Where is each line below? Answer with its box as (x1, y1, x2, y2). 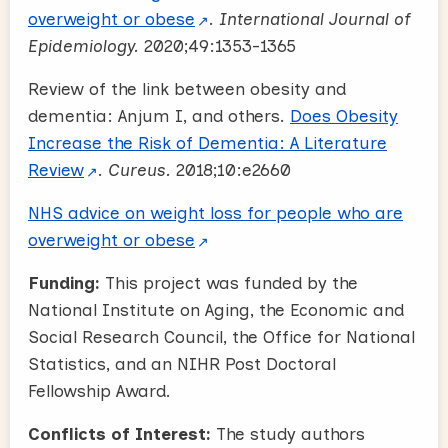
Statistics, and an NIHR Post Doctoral (28, 354, 336, 374)
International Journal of (219, 9, 411, 29)
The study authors (211, 424, 365, 444)
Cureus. (108, 160, 172, 180)
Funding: (28, 273, 105, 293)
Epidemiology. (28, 36, 144, 56)
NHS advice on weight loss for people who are (28, 203, 403, 223)
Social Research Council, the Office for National (28, 327, 415, 347)
